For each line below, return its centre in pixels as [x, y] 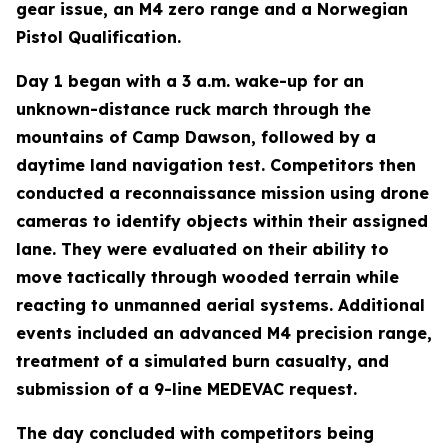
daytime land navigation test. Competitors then [216, 165]
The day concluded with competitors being [195, 433]
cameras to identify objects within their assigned [222, 221]
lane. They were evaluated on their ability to [202, 249]
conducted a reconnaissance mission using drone [222, 193]
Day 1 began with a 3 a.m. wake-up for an [190, 81]
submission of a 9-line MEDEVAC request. [186, 389]
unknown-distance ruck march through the [193, 109]
